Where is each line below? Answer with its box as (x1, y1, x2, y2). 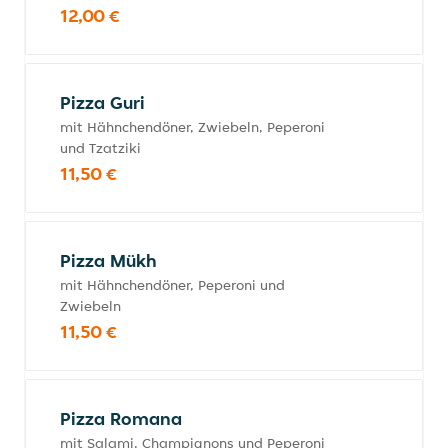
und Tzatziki (60, 139, 141, 157)
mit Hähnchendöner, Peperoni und (60, 276, 285, 294)
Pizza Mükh (60, 249, 157, 272)
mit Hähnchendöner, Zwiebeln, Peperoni (60, 118, 325, 136)
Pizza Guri (60, 91, 145, 114)
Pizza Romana (60, 407, 182, 430)
